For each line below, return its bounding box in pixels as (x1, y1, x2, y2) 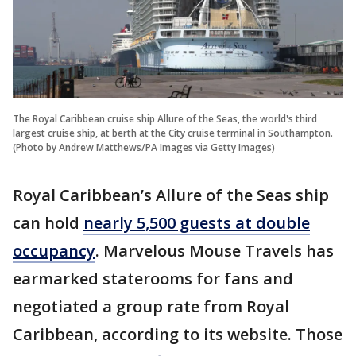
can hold (13, 212, 83, 234)
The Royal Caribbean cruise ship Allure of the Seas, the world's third (13, 112, 317, 126)
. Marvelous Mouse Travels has (95, 240, 334, 262)
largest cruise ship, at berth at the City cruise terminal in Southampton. (13, 126, 333, 141)
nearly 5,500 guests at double (83, 212, 310, 234)
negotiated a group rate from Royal (13, 296, 289, 318)
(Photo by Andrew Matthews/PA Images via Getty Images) (13, 141, 275, 155)
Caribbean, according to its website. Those (13, 323, 342, 346)
